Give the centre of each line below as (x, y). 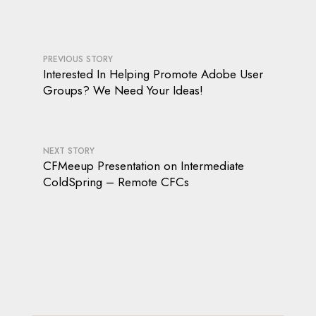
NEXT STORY (69, 151)
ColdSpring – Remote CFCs (116, 182)
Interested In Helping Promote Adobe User (153, 74)
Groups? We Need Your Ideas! (123, 91)
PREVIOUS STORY (78, 60)
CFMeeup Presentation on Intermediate (144, 166)
